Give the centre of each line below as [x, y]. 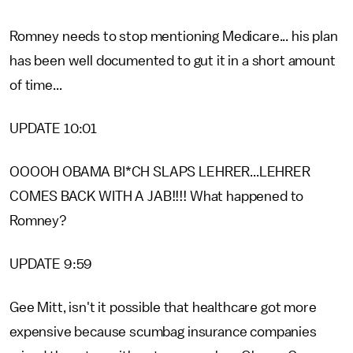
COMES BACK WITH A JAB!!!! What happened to [157, 196]
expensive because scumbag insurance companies [163, 332]
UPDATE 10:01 [54, 128]
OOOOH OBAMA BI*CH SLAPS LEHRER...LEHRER [160, 172]
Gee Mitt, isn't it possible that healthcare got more [163, 307]
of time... [36, 85]
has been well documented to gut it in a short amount [173, 61]
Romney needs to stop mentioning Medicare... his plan [174, 36]
